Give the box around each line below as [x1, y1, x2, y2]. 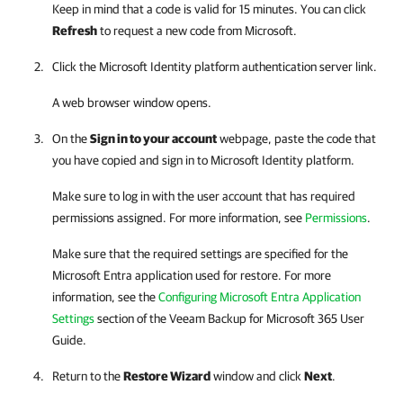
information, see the [52, 290, 158, 304]
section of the [94, 311, 169, 326]
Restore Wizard [123, 369, 210, 383]
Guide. [52, 333, 86, 347]
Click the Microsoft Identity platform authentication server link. [52, 59, 377, 74]
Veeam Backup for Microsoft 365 [169, 311, 337, 326]
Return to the [52, 369, 123, 383]
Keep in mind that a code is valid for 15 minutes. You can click [52, 2, 366, 16]
